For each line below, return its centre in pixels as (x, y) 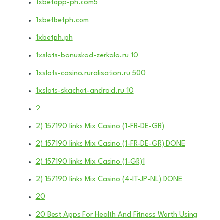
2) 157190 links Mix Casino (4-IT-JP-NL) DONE (109, 179)
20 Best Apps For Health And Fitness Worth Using (116, 215)
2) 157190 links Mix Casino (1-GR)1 (90, 162)
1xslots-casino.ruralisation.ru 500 (91, 73)
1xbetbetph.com (62, 20)
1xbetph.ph (54, 38)
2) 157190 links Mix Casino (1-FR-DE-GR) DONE (110, 144)
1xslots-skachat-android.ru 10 (84, 91)
